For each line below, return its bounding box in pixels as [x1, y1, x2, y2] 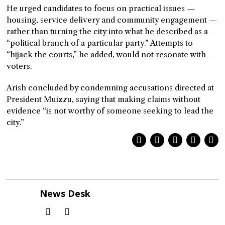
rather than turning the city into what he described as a [7, 27, 208, 36]
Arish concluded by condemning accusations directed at [7, 83, 214, 92]
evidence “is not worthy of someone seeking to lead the [7, 106, 214, 116]
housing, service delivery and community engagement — [7, 15, 218, 25]
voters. [7, 61, 33, 71]
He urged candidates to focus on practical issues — [7, 4, 196, 13]
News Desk [40, 187, 91, 199]
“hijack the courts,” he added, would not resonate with [7, 50, 206, 59]
